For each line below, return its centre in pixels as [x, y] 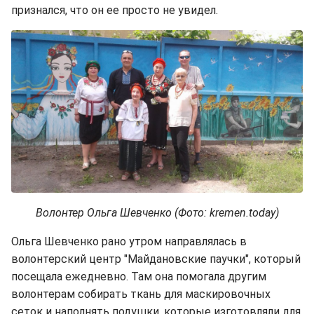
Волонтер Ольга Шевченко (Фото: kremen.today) [157, 212]
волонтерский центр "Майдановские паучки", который [156, 259]
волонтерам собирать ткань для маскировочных [141, 294]
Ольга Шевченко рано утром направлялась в [129, 241]
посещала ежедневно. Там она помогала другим [139, 276]
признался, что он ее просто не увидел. [115, 10]
